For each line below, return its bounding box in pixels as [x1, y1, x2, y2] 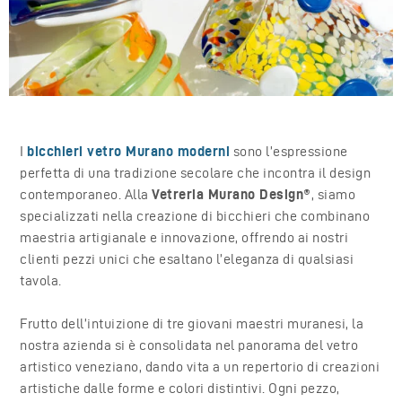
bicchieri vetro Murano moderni [27, 143, 231, 159]
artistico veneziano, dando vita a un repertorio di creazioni [20, 358, 380, 374]
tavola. [20, 272, 62, 288]
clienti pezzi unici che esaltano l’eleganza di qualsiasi [20, 250, 354, 267]
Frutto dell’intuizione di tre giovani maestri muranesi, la [20, 315, 364, 331]
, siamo [310, 186, 356, 202]
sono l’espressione [230, 143, 348, 159]
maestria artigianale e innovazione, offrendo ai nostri [20, 229, 349, 245]
